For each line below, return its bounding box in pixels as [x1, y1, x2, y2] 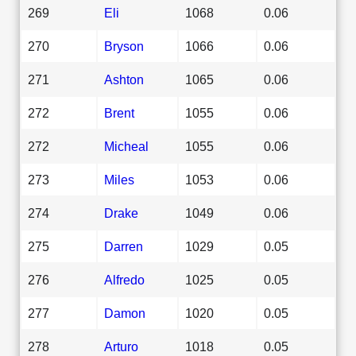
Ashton [104, 72, 144, 87]
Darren [104, 238, 143, 253]
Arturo [104, 339, 138, 354]
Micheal [104, 138, 149, 153]
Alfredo [104, 272, 145, 287]
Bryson [104, 38, 144, 53]
